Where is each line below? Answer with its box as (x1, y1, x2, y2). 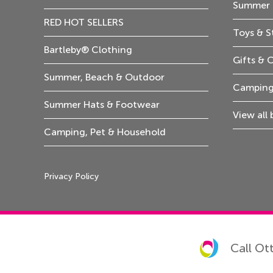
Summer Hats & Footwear (44, 99, 160, 110)
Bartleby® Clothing (44, 44, 132, 55)
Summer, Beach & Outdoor (44, 71, 165, 83)
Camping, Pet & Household (44, 126, 166, 138)
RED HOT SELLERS (44, 16, 124, 28)
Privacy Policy (44, 171, 99, 182)
